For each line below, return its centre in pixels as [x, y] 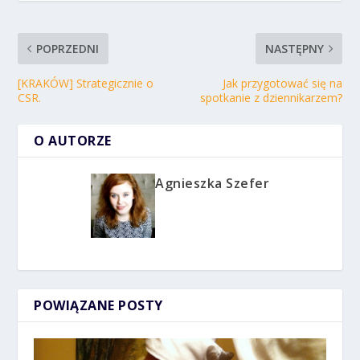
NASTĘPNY [294, 49]
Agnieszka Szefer [212, 184]
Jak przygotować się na [282, 84]
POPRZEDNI [68, 49]
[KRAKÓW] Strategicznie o [86, 84]
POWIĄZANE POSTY [98, 306]
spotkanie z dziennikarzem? [271, 98]
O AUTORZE [73, 141]
